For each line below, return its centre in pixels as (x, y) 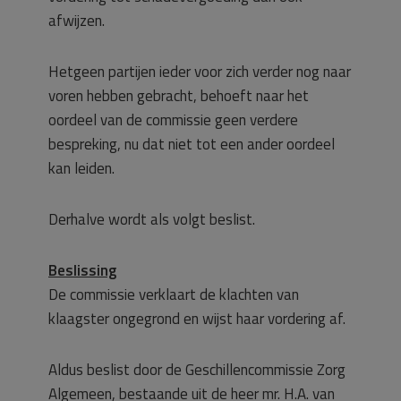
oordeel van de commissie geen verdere (173, 120)
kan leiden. (81, 168)
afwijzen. (77, 21)
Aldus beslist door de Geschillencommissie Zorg (197, 370)
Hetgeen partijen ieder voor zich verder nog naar (200, 72)
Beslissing (82, 270)
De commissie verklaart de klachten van (174, 294)
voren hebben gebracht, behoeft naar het (179, 96)
